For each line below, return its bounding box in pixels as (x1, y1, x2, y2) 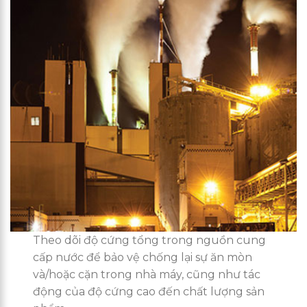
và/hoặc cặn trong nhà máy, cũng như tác (33, 268, 261, 282)
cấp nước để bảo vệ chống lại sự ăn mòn (33, 251, 253, 265)
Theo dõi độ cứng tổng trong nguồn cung (33, 234, 267, 247)
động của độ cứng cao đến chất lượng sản (33, 285, 265, 299)
